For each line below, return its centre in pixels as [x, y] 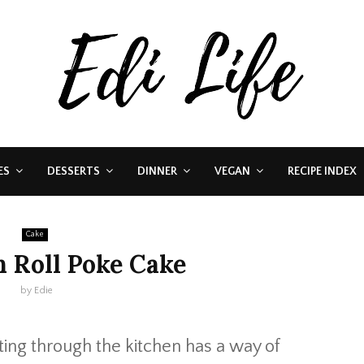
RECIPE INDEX [322, 171]
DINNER [157, 171]
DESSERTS [74, 171]
